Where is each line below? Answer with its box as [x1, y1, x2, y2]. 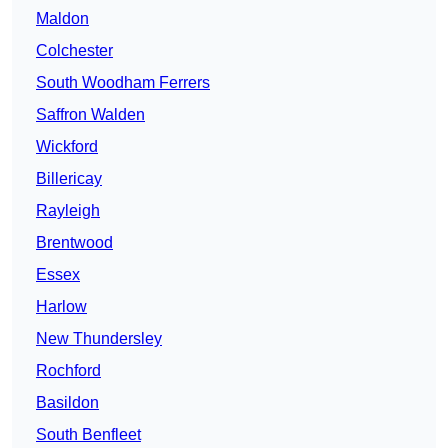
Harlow [36, 298, 87, 316]
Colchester [36, 42, 113, 60]
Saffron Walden [36, 106, 145, 124]
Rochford [36, 362, 101, 380]
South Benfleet [36, 426, 141, 444]
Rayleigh [36, 202, 100, 220]
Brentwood [36, 234, 113, 252]
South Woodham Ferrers [36, 74, 210, 92]
